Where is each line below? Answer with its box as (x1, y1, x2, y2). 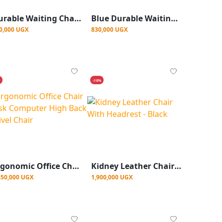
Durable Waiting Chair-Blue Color (74, 13, 81, 24)
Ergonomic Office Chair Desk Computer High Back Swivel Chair (72, 161, 79, 172)
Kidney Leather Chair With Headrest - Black (174, 161, 181, 172)
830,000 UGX (91, 25, 128, 34)
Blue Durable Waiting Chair (171, 13, 178, 24)
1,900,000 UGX (91, 173, 133, 182)
